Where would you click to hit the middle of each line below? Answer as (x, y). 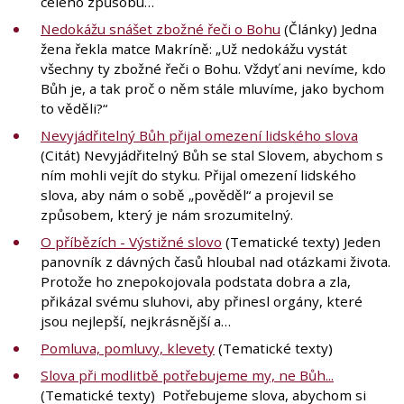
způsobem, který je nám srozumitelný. (167, 214)
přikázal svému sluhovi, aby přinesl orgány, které (202, 301)
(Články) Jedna (329, 28)
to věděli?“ (74, 108)
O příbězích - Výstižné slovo (131, 241)
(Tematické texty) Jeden (301, 241)
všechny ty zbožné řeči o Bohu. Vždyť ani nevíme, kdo (213, 68)
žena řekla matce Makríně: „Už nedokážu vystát (194, 48)
